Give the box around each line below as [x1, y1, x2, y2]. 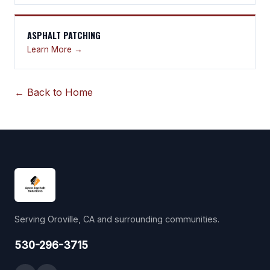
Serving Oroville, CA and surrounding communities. [14, 213, 219, 224]
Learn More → [27, 44, 83, 54]
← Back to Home [14, 86, 93, 98]
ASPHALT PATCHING [27, 28, 101, 42]
